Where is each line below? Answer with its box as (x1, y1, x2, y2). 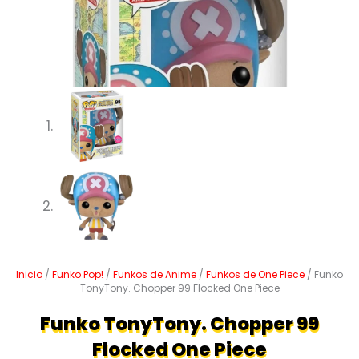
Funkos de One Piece (206, 267, 305, 281)
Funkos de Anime (113, 267, 196, 281)
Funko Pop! (52, 267, 103, 281)
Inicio (16, 267, 42, 281)
